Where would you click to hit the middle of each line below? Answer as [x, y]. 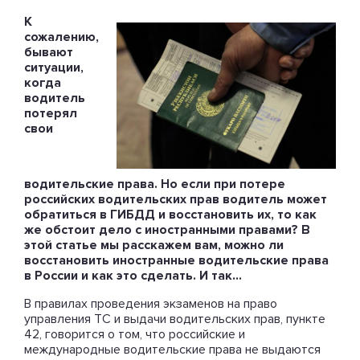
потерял [51, 113]
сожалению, [61, 37]
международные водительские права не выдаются [172, 350]
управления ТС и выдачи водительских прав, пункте [175, 319]
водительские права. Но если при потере [155, 184]
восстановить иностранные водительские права [176, 260]
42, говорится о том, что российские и [135, 334]
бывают [49, 52]
